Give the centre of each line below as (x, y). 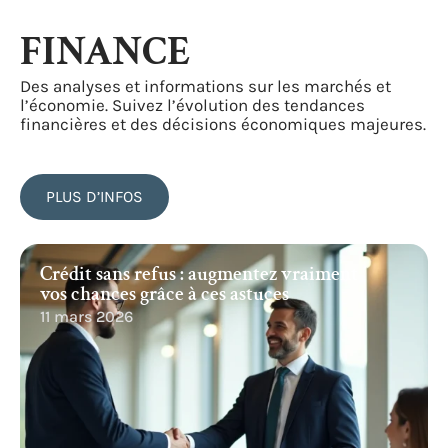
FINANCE (105, 52)
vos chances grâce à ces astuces (164, 294)
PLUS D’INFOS (94, 196)
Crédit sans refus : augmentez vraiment (199, 274)
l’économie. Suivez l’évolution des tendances (192, 105)
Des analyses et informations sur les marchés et (205, 86)
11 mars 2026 (86, 316)
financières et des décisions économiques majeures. (223, 124)
